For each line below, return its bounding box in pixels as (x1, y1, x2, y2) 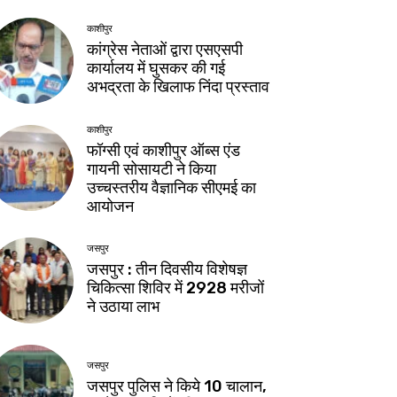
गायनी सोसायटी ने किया (87, 159, 217, 179)
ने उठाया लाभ (87, 297, 160, 317)
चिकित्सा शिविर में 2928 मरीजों (87, 278, 265, 299)
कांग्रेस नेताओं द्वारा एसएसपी (87, 40, 244, 60)
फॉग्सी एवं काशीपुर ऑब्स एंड (87, 140, 241, 160)
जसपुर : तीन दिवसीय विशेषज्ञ (87, 260, 248, 280)
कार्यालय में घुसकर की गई (87, 58, 226, 79)
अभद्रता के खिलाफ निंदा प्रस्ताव (87, 77, 270, 97)
